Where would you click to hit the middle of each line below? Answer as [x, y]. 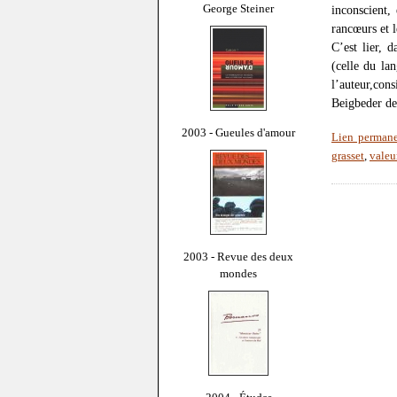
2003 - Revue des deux [238, 256]
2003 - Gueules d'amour [238, 132]
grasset [348, 156]
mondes [238, 273]
